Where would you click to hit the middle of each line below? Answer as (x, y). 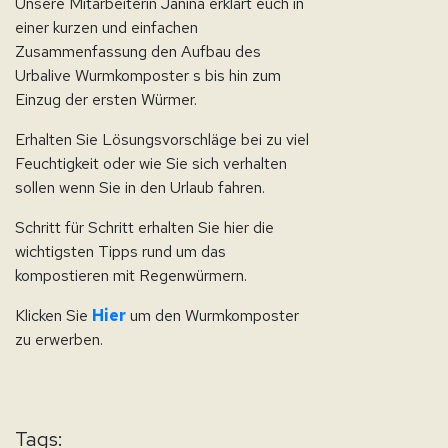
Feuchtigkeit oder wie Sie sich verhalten (151, 163)
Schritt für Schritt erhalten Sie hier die (144, 227)
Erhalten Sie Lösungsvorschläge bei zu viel (162, 139)
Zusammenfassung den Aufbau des (138, 51)
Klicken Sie (53, 315)
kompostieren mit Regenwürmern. (131, 275)
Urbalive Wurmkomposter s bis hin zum (148, 75)
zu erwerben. (59, 339)
